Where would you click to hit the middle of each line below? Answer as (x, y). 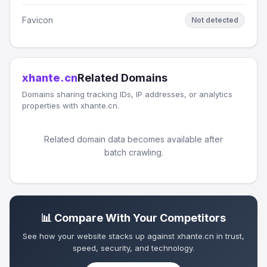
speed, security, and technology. (133, 248)
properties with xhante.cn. (71, 105)
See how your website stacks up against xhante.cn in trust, (133, 236)
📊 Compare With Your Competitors (133, 218)
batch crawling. (133, 152)
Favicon (38, 20)
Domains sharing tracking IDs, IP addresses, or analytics (127, 94)
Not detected (215, 20)
